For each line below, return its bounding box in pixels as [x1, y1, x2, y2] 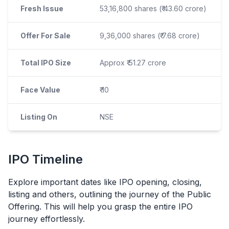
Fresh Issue [20, 4, 63, 13]
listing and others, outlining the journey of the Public [8, 189, 211, 199]
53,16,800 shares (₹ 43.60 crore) [100, 4, 207, 13]
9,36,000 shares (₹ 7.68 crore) [100, 31, 200, 40]
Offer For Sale [20, 31, 71, 40]
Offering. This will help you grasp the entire [8, 201, 178, 212]
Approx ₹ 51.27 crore [100, 58, 166, 67]
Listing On [20, 112, 57, 121]
